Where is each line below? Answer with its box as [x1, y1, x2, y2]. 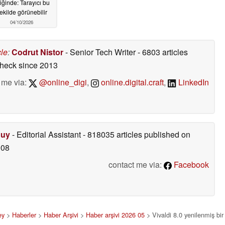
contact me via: [108, 158, 164, 170]
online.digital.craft [99, 76, 164, 88]
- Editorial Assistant [10, 128, 83, 140]
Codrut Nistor [12, 46, 63, 58]
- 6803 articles [138, 46, 188, 58]
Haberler [12, 209, 36, 219]
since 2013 [17, 59, 58, 71]
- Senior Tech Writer [63, 46, 138, 58]
